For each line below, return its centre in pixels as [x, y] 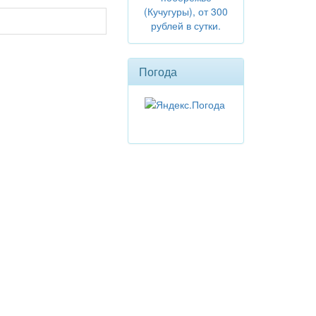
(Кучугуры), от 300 [186, 11]
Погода [158, 72]
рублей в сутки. [186, 25]
